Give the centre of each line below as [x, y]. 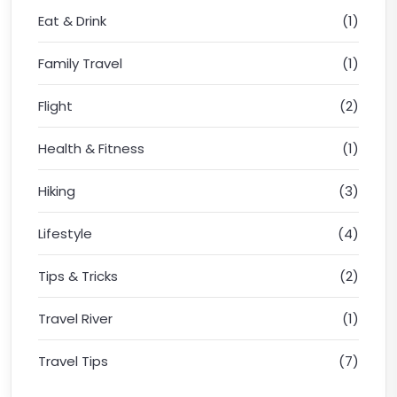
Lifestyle [65, 233]
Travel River [75, 318]
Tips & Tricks [78, 276]
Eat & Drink [72, 20]
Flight [55, 105]
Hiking [57, 191]
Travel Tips [73, 361]
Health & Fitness [91, 148]
